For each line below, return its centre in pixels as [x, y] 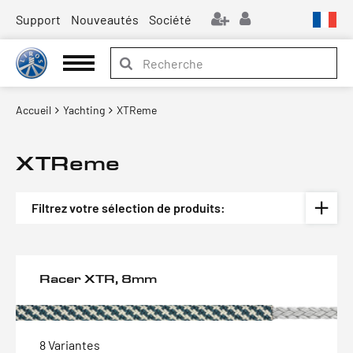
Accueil [33, 110]
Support [38, 19]
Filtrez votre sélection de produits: [128, 208]
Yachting [84, 110]
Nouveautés [105, 19]
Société [170, 19]
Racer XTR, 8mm [98, 279]
